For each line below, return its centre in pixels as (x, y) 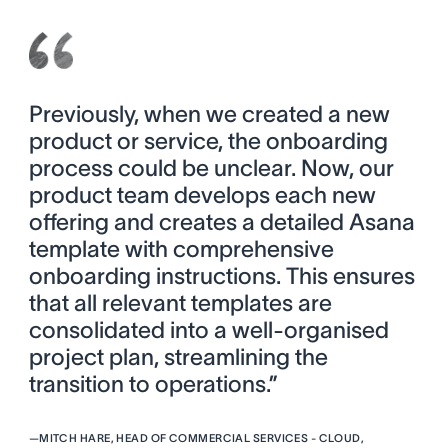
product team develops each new (202, 195)
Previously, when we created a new (209, 114)
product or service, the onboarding (208, 141)
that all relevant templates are (180, 303)
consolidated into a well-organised (208, 330)
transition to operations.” (153, 384)
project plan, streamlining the (178, 357)
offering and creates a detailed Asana (221, 222)
